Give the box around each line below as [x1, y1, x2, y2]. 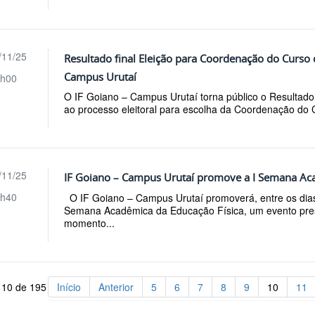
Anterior [98, 280, 134, 295]
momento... [64, 216, 115, 231]
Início [57, 280, 81, 295]
